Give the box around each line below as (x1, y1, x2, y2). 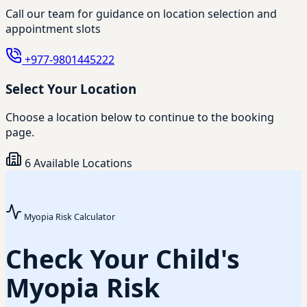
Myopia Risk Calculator (24, 211, 115, 223)
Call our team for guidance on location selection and (5, 5, 277, 21)
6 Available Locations (22, 156, 132, 171)
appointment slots (5, 21, 101, 36)
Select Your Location (5, 79, 136, 97)
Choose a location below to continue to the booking (5, 110, 274, 125)
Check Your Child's (5, 241, 240, 277)
